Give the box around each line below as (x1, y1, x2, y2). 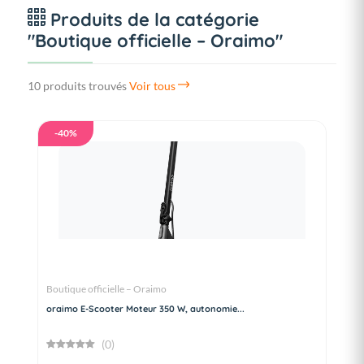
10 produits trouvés (28, 79, 127, 93)
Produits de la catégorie (45, 8, 259, 32)
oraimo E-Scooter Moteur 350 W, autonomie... (46, 303, 245, 315)
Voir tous (129, 79, 178, 93)
